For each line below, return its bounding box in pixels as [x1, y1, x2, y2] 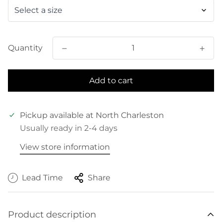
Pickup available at [20, 111, 96, 120]
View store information [20, 142, 110, 152]
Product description [8, 209, 96, 220]
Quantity [8, 43, 43, 53]
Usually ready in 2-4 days [20, 123, 117, 133]
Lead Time [22, 173, 63, 182]
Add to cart [89, 76, 133, 85]
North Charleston [96, 111, 164, 120]
